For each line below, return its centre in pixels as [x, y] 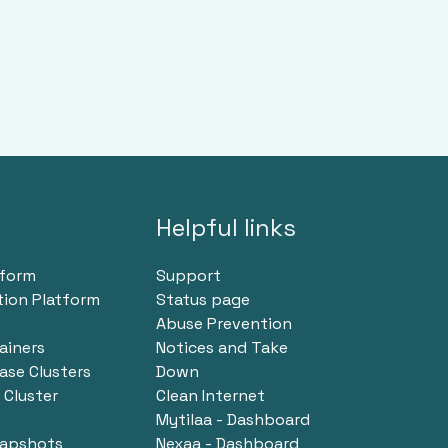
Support [188, 276]
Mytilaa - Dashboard [233, 420]
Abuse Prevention [224, 324]
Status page [203, 300]
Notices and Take [222, 348]
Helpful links [226, 228]
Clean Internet [210, 396]
